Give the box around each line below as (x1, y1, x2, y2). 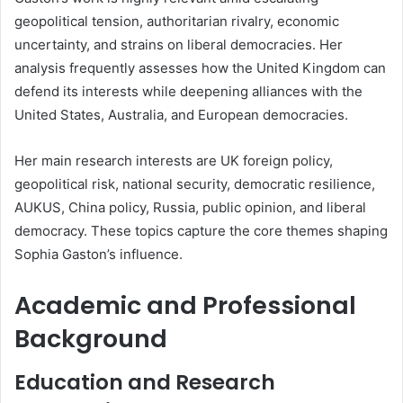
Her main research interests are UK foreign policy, (14, 152, 333, 170)
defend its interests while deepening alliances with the (14, 83, 363, 101)
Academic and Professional (14, 289, 356, 323)
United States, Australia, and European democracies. (14, 106, 348, 124)
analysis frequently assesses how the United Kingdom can (14, 59, 386, 77)
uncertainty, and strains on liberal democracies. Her (14, 36, 343, 54)
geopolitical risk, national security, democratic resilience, (14, 175, 375, 193)
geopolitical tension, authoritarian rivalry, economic (14, 13, 339, 31)
